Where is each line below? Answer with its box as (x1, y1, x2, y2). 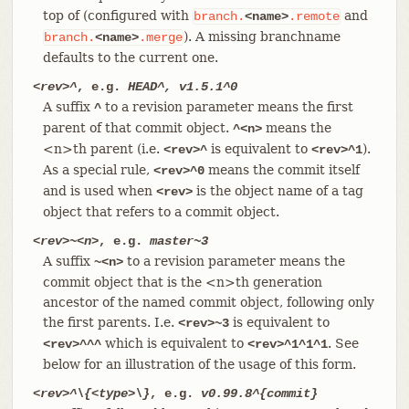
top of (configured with (42, 7, 193, 23)
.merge (138, 29, 183, 45)
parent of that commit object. (42, 120, 233, 135)
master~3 (149, 233, 208, 248)
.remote (288, 8, 340, 24)
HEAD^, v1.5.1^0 (127, 79, 237, 94)
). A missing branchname (183, 28, 341, 44)
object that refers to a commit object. (42, 204, 279, 219)
